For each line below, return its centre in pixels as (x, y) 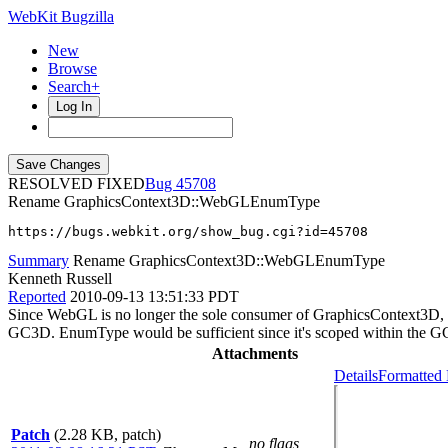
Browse (72, 68)
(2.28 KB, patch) (107, 434)
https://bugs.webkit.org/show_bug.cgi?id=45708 (188, 231)
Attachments (254, 353)
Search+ (74, 86)
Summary (38, 260)
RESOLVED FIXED (76, 183)
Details (356, 375)
